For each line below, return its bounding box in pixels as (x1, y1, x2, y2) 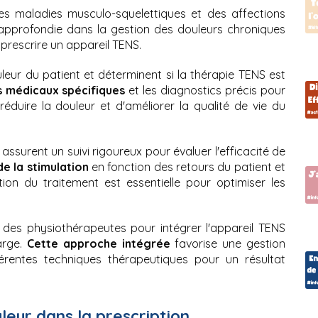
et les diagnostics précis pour (128, 82, 286, 97)
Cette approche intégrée (26, 236, 170, 251)
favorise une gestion (170, 236, 286, 251)
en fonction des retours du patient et (88, 159, 286, 174)
